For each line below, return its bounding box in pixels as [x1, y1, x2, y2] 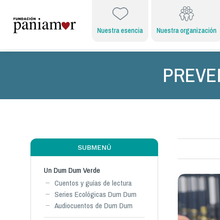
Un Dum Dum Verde [44, 165, 100, 175]
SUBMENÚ [77, 143, 111, 151]
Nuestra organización [157, 26, 217, 35]
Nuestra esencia [97, 26, 143, 35]
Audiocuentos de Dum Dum [55, 200, 133, 211]
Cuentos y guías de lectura [55, 178, 132, 188]
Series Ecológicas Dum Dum [55, 189, 137, 199]
